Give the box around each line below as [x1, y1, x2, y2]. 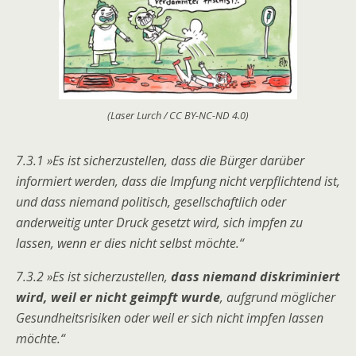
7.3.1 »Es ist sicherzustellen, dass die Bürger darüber [16, 151, 304, 169]
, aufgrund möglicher [220, 288, 335, 306]
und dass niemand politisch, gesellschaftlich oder [16, 192, 286, 211]
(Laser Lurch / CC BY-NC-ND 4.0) [107, 107, 249, 122]
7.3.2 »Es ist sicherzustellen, [16, 267, 168, 285]
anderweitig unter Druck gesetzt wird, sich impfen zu [16, 213, 303, 231]
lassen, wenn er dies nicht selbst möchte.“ [16, 234, 244, 252]
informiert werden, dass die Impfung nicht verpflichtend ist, [16, 172, 340, 190]
